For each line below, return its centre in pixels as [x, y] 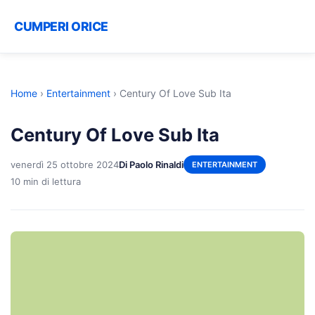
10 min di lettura [46, 181]
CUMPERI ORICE [61, 26]
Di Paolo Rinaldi [151, 164]
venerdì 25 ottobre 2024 [65, 164]
